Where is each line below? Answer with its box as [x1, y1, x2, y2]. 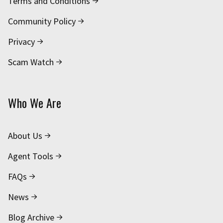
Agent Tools [8, 150, 53, 162]
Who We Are [8, 94, 61, 112]
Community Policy [8, 15, 76, 27]
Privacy [8, 36, 35, 48]
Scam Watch [8, 56, 54, 68]
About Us [8, 130, 42, 142]
